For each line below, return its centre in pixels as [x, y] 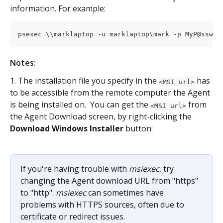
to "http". [38, 193]
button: [138, 129]
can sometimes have [126, 193]
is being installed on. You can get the [80, 105]
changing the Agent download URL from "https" [110, 181]
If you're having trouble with [75, 169]
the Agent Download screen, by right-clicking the [102, 117]
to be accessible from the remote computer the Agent [111, 93]
